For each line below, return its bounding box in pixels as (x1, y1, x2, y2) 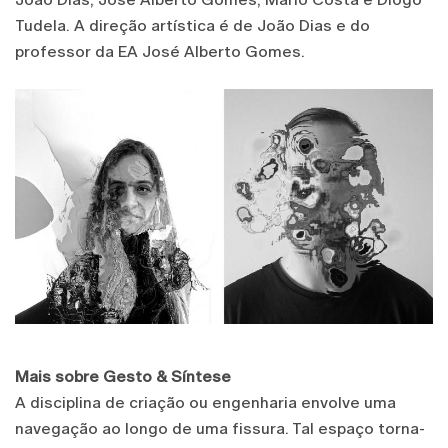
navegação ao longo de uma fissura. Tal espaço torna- (15, 418, 425, 438)
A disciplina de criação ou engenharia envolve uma (15, 392, 396, 412)
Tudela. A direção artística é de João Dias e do (15, 15, 370, 35)
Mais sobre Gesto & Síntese (15, 366, 231, 386)
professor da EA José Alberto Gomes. (15, 41, 309, 61)
